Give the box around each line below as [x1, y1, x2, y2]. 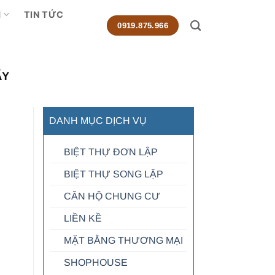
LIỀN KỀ [63, 213, 102, 224]
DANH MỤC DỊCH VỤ [48, 115, 147, 126]
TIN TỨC [24, 9, 64, 20]
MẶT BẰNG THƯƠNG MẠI [63, 235, 183, 246]
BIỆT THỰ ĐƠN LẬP [63, 147, 158, 158]
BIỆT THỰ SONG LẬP [63, 169, 163, 180]
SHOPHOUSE [63, 257, 128, 268]
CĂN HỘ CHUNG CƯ [63, 191, 160, 202]
